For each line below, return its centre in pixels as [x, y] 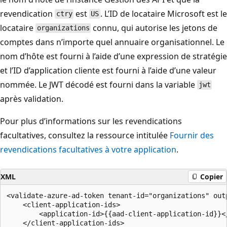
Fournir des [192, 135]
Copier [212, 177]
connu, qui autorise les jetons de [154, 28]
